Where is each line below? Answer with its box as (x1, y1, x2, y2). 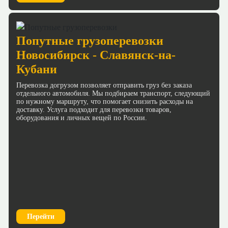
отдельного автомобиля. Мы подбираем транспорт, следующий (16, 89, 210, 97)
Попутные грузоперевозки (16, 34, 163, 47)
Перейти (27, 213, 54, 221)
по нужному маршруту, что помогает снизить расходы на (16, 97, 193, 105)
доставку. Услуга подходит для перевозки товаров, (16, 105, 172, 113)
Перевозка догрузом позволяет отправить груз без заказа (16, 81, 192, 89)
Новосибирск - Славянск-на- (16, 48, 176, 62)
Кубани (16, 62, 57, 76)
